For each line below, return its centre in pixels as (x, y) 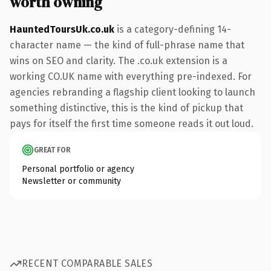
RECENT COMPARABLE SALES (87, 263)
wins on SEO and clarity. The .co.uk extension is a (119, 60)
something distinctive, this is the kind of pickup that (126, 108)
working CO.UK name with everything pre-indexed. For (131, 76)
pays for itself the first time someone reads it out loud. (132, 123)
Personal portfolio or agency (78, 169)
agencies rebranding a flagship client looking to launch (132, 92)
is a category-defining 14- (173, 29)
